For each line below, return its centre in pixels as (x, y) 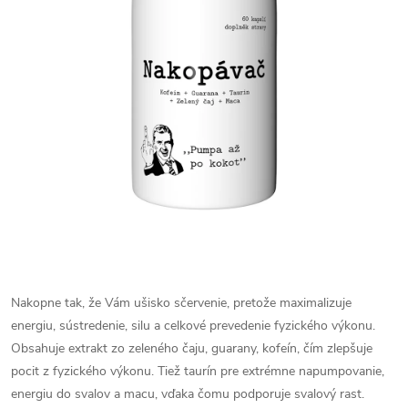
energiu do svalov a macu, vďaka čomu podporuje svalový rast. (188, 394)
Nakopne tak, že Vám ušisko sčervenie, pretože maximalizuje (181, 303)
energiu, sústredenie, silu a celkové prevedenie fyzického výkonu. (193, 326)
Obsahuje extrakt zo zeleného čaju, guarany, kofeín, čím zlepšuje (192, 348)
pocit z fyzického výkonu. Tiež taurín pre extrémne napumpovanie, (198, 371)
